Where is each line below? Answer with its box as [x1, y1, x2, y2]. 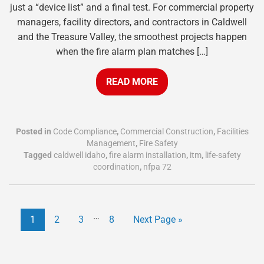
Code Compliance [52, 126, 117, 136]
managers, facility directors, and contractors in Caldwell [17, 16, 247, 28]
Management [86, 138, 136, 148]
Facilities [216, 126, 249, 136]
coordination [93, 161, 140, 171]
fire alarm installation [108, 150, 186, 160]
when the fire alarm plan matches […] [56, 46, 208, 58]
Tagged [23, 150, 54, 160]
